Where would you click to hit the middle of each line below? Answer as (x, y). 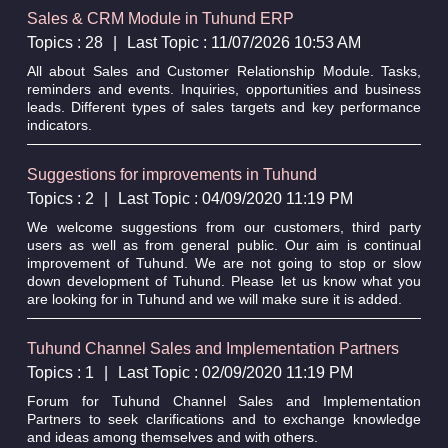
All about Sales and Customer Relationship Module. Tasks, (224, 70)
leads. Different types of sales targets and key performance (224, 106)
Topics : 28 (64, 42)
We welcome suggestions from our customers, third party (224, 226)
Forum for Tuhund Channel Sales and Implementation (224, 400)
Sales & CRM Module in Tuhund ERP (160, 18)
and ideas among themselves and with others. (172, 436)
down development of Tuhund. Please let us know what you (224, 280)
